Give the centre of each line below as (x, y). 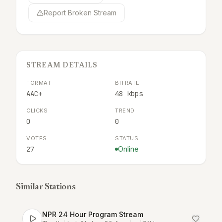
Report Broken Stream (80, 13)
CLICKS (37, 111)
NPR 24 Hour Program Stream (93, 214)
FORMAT (39, 83)
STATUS (127, 138)
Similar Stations (46, 187)
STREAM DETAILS (62, 66)
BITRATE (127, 83)
